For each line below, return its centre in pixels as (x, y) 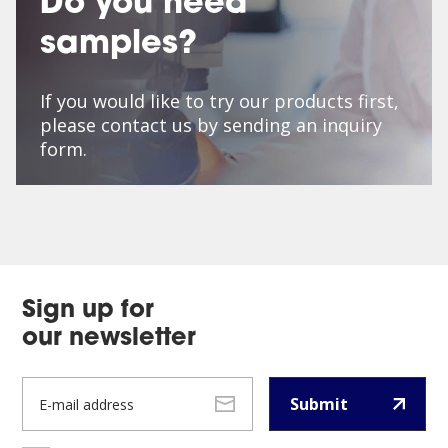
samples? (118, 45)
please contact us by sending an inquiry (211, 125)
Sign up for (88, 311)
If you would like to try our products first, (219, 101)
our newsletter (109, 339)
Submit (318, 404)
